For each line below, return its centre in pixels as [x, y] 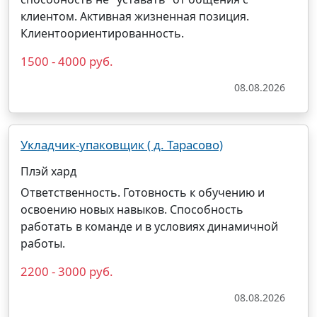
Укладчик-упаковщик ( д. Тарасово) [122, 145]
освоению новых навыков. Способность [132, 209]
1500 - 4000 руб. [67, 61]
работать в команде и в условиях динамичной [149, 226]
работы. [43, 243]
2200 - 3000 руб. [67, 271]
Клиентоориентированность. [102, 33]
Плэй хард [48, 171]
